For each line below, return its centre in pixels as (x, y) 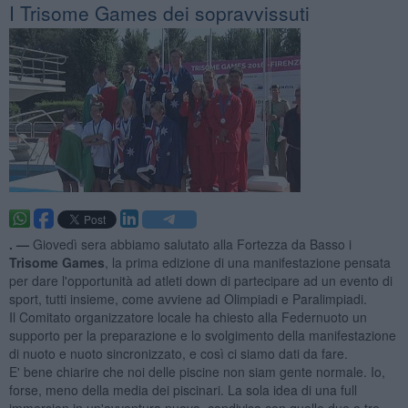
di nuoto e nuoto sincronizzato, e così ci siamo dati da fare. (178, 353)
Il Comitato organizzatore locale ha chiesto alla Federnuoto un (188, 316)
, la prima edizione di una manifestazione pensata (247, 262)
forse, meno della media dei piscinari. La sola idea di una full (183, 389)
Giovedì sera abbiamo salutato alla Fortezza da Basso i (192, 244)
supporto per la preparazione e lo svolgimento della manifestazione (202, 335)
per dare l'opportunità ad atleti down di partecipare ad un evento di (200, 280)
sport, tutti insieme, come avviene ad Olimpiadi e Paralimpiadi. (188, 298)
